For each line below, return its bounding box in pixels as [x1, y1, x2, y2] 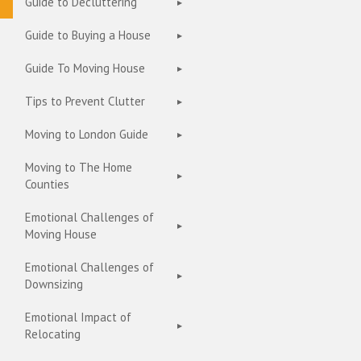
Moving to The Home [25, 160, 132, 175]
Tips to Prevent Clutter [25, 93, 145, 109]
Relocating [25, 326, 81, 342]
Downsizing [25, 276, 83, 292]
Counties [25, 176, 69, 192]
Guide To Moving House [25, 60, 145, 76]
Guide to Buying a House [25, 27, 151, 43]
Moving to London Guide [25, 127, 148, 142]
